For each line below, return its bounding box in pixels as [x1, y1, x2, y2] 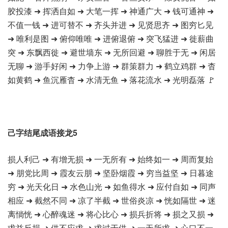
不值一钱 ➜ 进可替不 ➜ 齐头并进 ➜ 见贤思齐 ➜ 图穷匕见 [8, 19, 213, 31]
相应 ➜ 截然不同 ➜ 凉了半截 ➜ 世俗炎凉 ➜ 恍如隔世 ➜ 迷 [8, 194, 216, 206]
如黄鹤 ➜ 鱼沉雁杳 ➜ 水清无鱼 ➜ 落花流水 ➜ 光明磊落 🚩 [8, 74, 215, 85]
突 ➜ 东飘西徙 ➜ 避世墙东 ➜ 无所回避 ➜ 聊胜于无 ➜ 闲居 [8, 46, 216, 58]
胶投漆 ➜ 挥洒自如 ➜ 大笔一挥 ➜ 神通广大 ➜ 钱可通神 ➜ [8, 5, 214, 17]
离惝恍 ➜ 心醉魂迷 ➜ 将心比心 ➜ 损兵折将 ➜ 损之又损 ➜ [8, 208, 214, 220]
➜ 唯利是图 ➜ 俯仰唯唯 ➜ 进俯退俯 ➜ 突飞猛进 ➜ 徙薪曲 [8, 33, 214, 44]
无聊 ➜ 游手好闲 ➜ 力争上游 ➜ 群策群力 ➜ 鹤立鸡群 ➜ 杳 [8, 60, 216, 72]
